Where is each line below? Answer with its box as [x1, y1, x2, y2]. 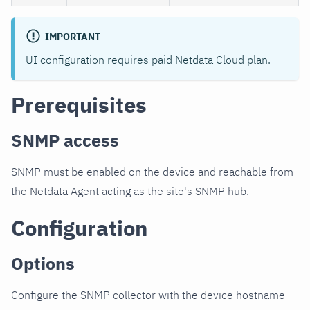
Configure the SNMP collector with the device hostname [11, 287, 285, 302]
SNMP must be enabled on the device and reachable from [11, 164, 293, 179]
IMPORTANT [44, 30, 100, 43]
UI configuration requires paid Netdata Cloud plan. [26, 52, 271, 66]
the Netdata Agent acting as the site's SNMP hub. [11, 183, 249, 198]
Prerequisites [11, 90, 147, 119]
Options [11, 251, 75, 275]
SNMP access [11, 128, 119, 152]
